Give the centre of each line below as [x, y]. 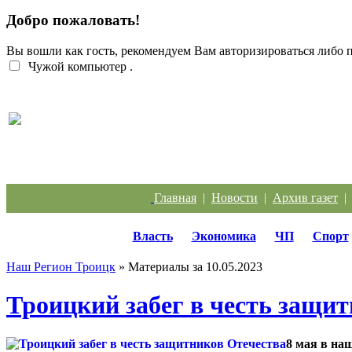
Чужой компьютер [76, 66]
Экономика [224, 236]
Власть [152, 236]
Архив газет [305, 197]
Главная [175, 197]
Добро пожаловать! [73, 20]
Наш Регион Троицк [61, 266]
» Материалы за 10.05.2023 [189, 266]
